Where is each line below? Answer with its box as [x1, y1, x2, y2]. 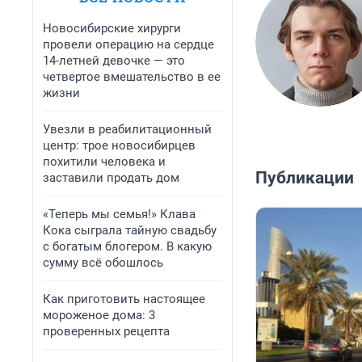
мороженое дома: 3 [43, 308, 155, 322]
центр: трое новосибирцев [43, 138, 196, 153]
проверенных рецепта [43, 324, 170, 339]
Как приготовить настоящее [43, 292, 205, 306]
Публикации [255, 168, 354, 188]
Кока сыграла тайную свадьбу [43, 223, 217, 238]
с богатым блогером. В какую [43, 239, 212, 254]
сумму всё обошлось [43, 255, 163, 270]
